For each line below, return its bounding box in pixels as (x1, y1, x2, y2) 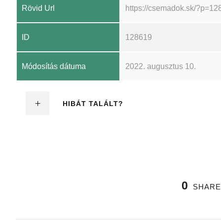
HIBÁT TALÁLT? (63, 100, 123, 108)
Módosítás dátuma (22, 62, 86, 71)
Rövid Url (22, 4, 55, 13)
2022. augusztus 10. (125, 62, 196, 71)
